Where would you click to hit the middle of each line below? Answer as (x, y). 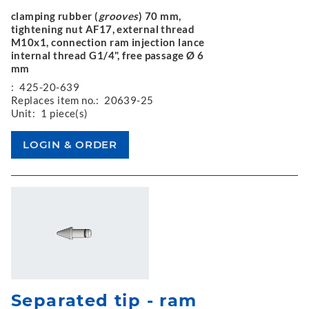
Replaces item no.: (55, 100)
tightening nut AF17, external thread (103, 29)
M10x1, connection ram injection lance (108, 42)
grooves (118, 16)
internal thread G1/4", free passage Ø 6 (108, 55)
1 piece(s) (64, 113)
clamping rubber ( (55, 16)
